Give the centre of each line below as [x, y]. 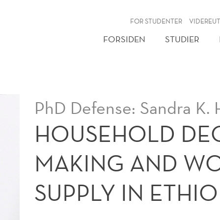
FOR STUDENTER [156, 21]
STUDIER [182, 39]
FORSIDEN [124, 39]
